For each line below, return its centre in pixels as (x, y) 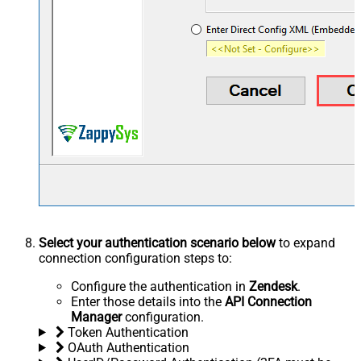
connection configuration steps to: (135, 258)
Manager (96, 317)
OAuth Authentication (128, 347)
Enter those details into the (148, 301)
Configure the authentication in (160, 286)
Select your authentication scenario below (157, 243)
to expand (305, 243)
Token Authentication (128, 332)
